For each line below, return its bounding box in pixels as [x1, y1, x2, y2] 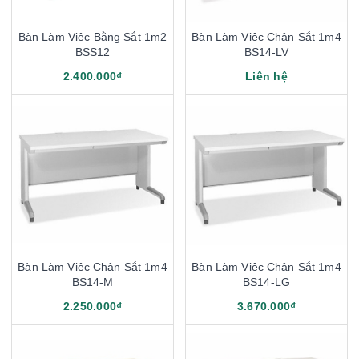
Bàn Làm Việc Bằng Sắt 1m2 [18, 30, 167, 43]
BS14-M [71, 275, 114, 288]
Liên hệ [245, 69, 288, 83]
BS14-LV [244, 45, 289, 58]
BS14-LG [243, 275, 290, 288]
